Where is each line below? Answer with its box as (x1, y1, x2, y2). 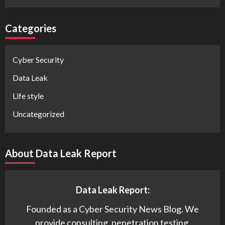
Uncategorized (13, 109, 64, 119)
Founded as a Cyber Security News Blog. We (26, 203, 199, 214)
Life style (13, 91, 44, 100)
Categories (5, 22, 56, 34)
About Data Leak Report (5, 147, 117, 159)
